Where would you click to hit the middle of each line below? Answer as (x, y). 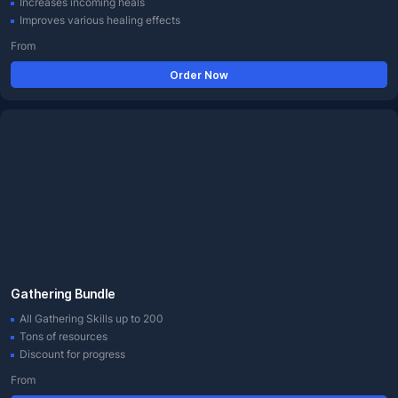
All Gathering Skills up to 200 (92, 318)
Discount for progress (72, 354)
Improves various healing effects (100, 20)
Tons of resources (64, 336)
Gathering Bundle (63, 294)
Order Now (199, 75)
